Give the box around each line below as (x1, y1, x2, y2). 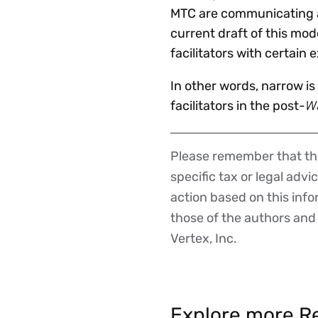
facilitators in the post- (170, 98, 305, 114)
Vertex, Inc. (170, 231, 237, 247)
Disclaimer (170, 163, 290, 194)
